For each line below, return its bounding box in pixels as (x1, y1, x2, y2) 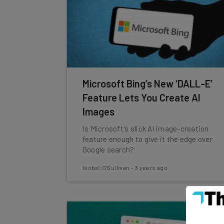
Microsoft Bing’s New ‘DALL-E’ (82, 77, 212, 89)
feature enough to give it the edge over (82, 134, 212, 143)
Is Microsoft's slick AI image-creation (82, 124, 209, 133)
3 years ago (134, 164, 168, 171)
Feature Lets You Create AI (82, 91, 200, 103)
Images (82, 105, 114, 117)
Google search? (82, 145, 134, 154)
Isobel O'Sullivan (82, 164, 130, 171)
